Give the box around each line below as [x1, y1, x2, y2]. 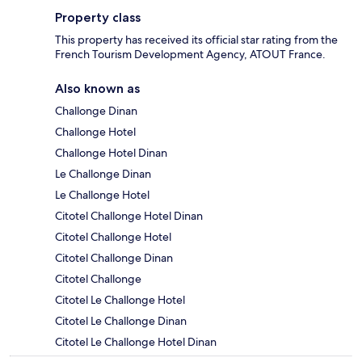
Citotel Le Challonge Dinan [55, 314, 187, 329]
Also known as [55, 81, 140, 97]
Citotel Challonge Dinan [55, 250, 173, 266]
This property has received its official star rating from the [55, 32, 338, 48]
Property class [55, 10, 141, 26]
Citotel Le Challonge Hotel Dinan [55, 335, 217, 350]
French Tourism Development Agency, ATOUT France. [55, 47, 326, 62]
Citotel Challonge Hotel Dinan [55, 208, 203, 224]
